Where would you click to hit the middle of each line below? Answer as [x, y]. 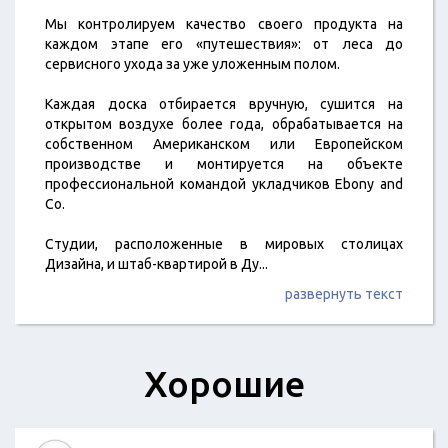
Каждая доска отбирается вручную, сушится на [224, 104]
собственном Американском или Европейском [224, 144]
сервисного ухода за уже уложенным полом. [194, 64]
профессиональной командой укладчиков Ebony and [224, 184]
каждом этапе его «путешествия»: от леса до [224, 44]
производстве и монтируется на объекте [224, 164]
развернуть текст [344, 294]
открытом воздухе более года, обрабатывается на [224, 124]
